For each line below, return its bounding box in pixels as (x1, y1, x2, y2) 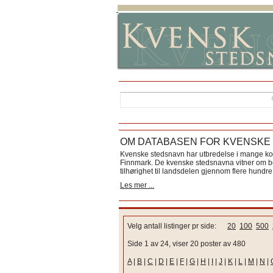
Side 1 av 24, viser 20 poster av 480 (127, 239, 246, 248)
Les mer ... (120, 181, 154, 190)
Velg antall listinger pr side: (127, 222, 227, 230)
